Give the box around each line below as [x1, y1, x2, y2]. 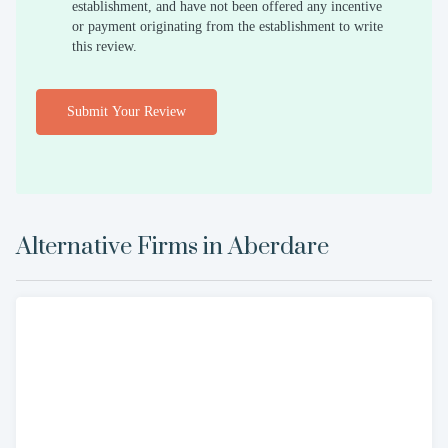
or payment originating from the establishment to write [72, 18, 383, 34]
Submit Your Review [67, 103, 186, 119]
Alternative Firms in [16, 231, 223, 262]
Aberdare [228, 231, 329, 262]
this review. [72, 38, 137, 54]
